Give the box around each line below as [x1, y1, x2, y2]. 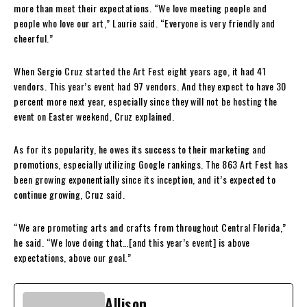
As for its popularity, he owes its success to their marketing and [14, 142, 267, 157]
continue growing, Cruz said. [14, 187, 125, 202]
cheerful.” [14, 31, 53, 46]
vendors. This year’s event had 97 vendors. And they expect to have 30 [14, 79, 286, 94]
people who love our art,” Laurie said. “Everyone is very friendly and [14, 16, 275, 31]
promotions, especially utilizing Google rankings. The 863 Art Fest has [14, 157, 288, 172]
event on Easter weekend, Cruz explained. [14, 109, 174, 124]
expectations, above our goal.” [14, 250, 131, 265]
